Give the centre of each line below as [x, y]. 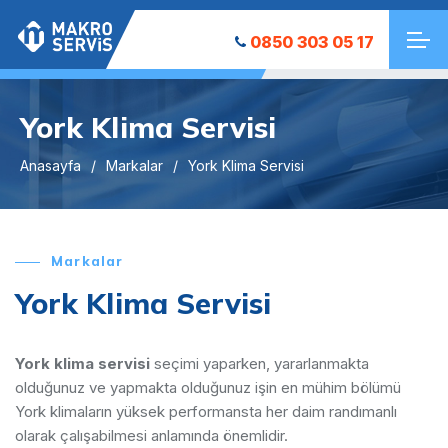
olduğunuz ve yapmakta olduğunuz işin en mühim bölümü [208, 387]
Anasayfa [50, 165]
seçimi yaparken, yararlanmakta [259, 363]
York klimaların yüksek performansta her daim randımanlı [206, 411]
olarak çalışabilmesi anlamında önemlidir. [151, 435]
